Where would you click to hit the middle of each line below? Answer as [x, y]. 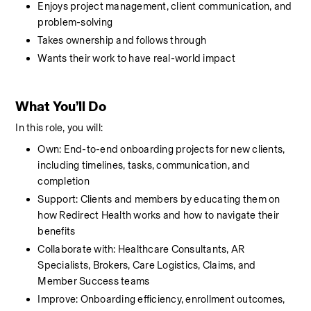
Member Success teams [94, 281]
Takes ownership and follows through [122, 40]
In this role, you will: [59, 128]
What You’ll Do [61, 106]
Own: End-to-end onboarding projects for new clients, [161, 149]
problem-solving [75, 22]
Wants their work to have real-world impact [136, 58]
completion [64, 181]
